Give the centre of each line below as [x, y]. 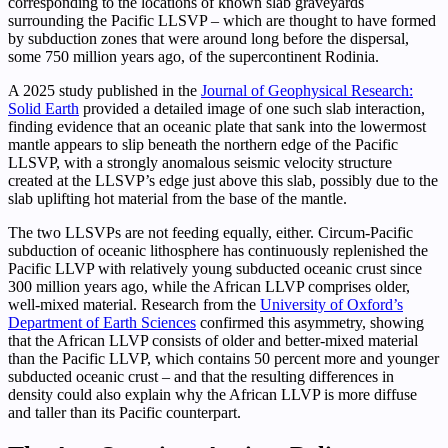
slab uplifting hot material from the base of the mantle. [177, 198]
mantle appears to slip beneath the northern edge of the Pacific [203, 144]
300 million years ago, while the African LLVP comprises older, [209, 286]
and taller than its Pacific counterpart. [124, 412]
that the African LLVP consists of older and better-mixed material [213, 340]
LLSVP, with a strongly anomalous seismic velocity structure [200, 162]
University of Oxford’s [331, 304]
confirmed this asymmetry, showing [310, 322]
